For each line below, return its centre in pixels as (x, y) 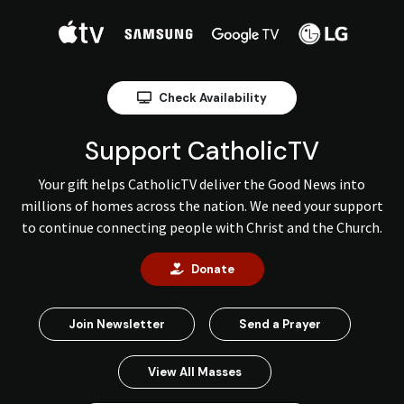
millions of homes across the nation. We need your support (202, 206)
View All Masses (195, 372)
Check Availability (213, 98)
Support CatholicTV (202, 151)
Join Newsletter (117, 325)
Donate (212, 270)
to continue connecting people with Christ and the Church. (202, 228)
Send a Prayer (280, 325)
